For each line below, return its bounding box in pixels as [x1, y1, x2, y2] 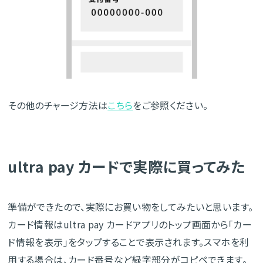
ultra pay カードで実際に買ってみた [8, 156, 246, 177]
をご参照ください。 [133, 98, 208, 113]
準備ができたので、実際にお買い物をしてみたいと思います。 [8, 200, 254, 214]
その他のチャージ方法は [8, 98, 108, 113]
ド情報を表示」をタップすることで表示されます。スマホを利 [8, 235, 249, 249]
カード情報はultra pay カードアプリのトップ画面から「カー [8, 217, 252, 232]
